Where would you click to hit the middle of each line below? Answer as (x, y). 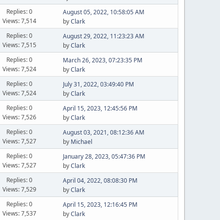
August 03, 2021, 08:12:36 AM (103, 132)
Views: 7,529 (20, 189)
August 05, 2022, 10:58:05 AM (103, 12)
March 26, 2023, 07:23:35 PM (102, 60)
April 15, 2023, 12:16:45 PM (100, 205)
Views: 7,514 (20, 21)
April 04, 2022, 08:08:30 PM (100, 180)
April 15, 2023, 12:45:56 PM (100, 108)
